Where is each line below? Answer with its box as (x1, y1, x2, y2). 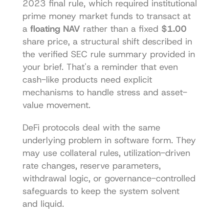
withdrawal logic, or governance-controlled (22, 172, 196, 184)
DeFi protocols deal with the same (22, 121, 160, 133)
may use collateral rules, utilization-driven (22, 147, 190, 159)
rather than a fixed (80, 22, 161, 35)
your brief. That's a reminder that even (22, 61, 178, 73)
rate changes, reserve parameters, (22, 159, 161, 172)
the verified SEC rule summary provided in (22, 48, 195, 60)
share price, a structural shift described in (22, 35, 192, 47)
